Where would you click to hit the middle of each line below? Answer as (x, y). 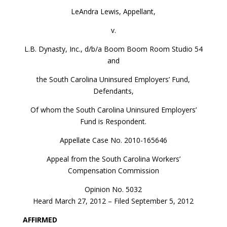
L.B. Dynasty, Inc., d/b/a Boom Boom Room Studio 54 (113, 49)
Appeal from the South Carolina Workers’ (113, 159)
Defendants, (113, 91)
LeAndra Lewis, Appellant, (113, 11)
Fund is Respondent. (113, 121)
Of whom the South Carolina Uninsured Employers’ (113, 109)
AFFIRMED (40, 219)
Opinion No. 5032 (113, 189)
